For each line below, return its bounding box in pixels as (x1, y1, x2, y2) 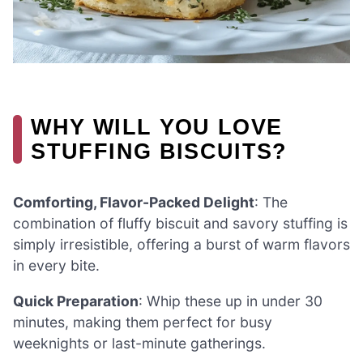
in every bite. (13, 257, 100, 275)
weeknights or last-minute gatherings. (13, 335, 266, 352)
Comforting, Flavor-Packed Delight (13, 194, 254, 211)
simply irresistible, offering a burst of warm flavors (13, 236, 350, 254)
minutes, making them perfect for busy (13, 314, 272, 331)
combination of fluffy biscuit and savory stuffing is (13, 215, 348, 233)
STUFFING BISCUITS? (31, 139, 288, 164)
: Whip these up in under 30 (139, 293, 322, 310)
